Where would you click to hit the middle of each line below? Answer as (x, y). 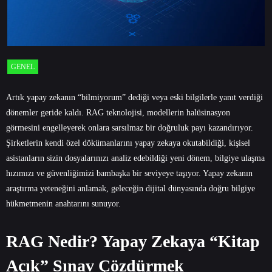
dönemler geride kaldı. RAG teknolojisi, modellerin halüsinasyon (118, 112)
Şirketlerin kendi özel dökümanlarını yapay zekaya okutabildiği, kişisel (128, 143)
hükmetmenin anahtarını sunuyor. (63, 203)
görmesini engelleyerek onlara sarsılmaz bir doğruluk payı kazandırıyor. (130, 127)
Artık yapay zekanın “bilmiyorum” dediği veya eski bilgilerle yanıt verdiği (134, 97)
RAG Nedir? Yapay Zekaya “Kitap (133, 241)
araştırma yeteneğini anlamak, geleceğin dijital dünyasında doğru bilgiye (131, 188)
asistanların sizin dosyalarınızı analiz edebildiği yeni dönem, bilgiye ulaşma (135, 158)
